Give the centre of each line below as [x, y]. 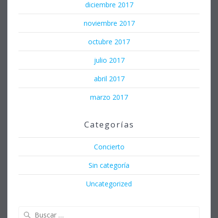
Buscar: [121, 210]
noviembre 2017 [109, 23]
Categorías [109, 124]
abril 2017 [109, 78]
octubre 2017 [109, 41]
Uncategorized [109, 183]
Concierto [109, 146]
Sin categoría [109, 165]
